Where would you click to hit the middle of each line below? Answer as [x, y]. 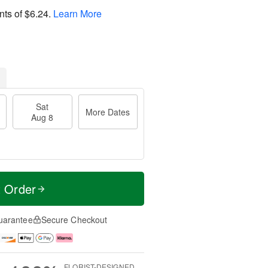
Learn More [77, 13]
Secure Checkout [74, 220]
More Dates [108, 112]
